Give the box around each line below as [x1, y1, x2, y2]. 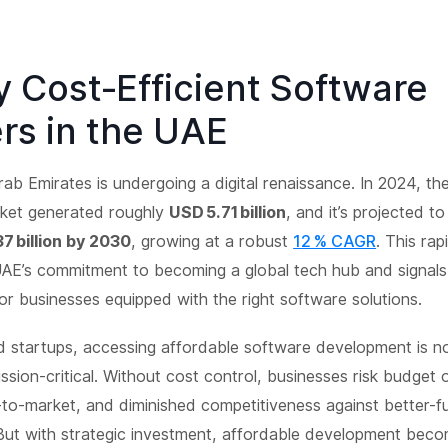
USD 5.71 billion [169, 201, 287, 222]
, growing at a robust [131, 230, 294, 251]
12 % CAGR [293, 230, 377, 251]
